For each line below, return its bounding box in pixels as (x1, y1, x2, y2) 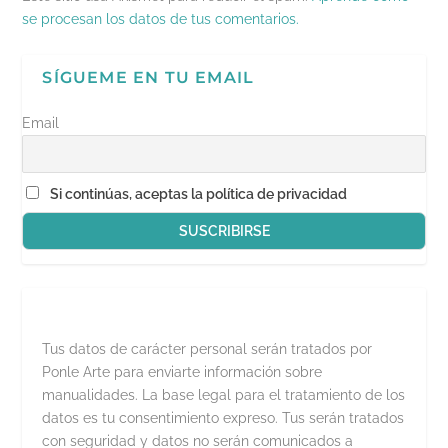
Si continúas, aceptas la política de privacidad (50, 185, 348, 202)
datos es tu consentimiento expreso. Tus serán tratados (42, 410, 405, 427)
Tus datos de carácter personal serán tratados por (42, 341, 373, 358)
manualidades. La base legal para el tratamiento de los (42, 387, 406, 404)
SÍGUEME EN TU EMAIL (42, 68, 255, 88)
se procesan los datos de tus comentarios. (22, 11, 300, 28)
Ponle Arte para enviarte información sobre (42, 364, 323, 381)
